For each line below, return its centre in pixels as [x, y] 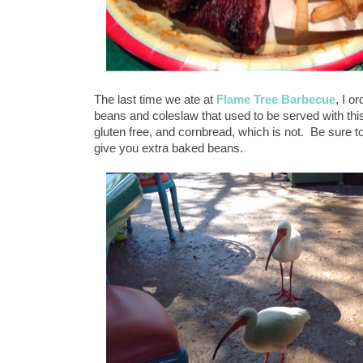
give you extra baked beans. [169, 148]
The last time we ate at [155, 99]
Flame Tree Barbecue [276, 99]
